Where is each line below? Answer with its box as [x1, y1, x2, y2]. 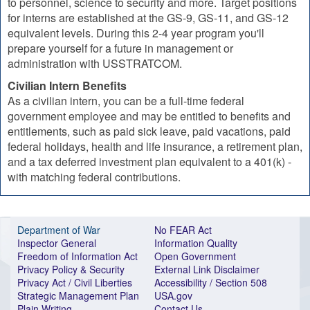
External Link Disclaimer [154, 262, 259, 276]
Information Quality [154, 236, 237, 250]
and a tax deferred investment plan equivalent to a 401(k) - [8, 154, 291, 170]
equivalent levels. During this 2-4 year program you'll [8, 25, 264, 41]
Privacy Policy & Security [17, 262, 125, 276]
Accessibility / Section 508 [154, 275, 267, 289]
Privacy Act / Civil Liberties [17, 275, 132, 289]
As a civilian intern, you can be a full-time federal [8, 93, 244, 109]
